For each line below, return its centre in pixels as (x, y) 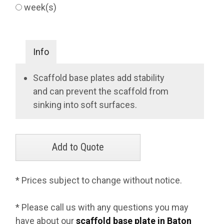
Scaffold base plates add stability (99, 78)
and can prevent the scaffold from (101, 91)
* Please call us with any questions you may (102, 207)
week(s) (41, 7)
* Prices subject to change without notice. (99, 180)
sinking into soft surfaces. (85, 105)
